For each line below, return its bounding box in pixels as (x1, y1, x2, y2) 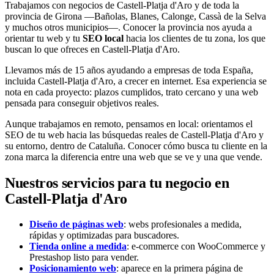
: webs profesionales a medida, (124, 218, 242, 229)
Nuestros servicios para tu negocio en (5, 174, 229, 191)
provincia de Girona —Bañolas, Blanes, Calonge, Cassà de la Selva (5, 10, 266, 21)
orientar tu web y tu (5, 32, 83, 43)
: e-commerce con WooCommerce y (127, 240, 265, 251)
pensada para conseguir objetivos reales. (5, 97, 159, 108)
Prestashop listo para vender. (29, 251, 139, 262)
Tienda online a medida (29, 240, 127, 251)
